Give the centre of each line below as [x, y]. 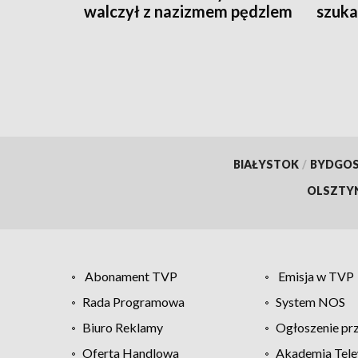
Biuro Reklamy [123, 327]
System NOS [310, 301]
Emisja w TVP [316, 276]
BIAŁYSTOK [266, 164]
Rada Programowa [133, 301]
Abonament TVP [131, 276]
